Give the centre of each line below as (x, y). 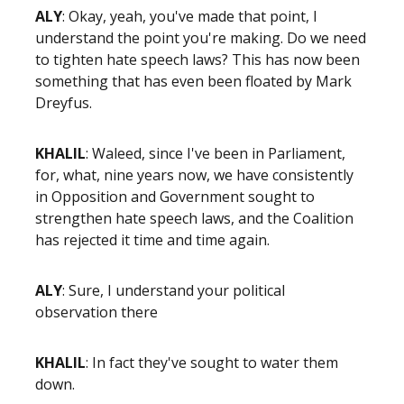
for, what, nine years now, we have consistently (194, 175)
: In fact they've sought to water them (212, 363)
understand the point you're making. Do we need (201, 38)
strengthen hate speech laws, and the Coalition (194, 218)
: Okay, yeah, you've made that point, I (190, 16)
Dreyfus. (65, 103)
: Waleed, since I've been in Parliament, (216, 153)
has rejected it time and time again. (154, 240)
